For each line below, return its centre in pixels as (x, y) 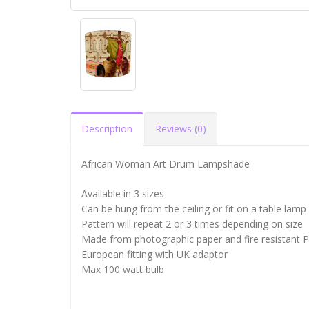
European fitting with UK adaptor (154, 254)
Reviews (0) (181, 128)
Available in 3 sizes (123, 193)
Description (107, 128)
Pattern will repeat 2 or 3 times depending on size (192, 223)
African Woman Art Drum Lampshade (166, 163)
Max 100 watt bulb (123, 269)
